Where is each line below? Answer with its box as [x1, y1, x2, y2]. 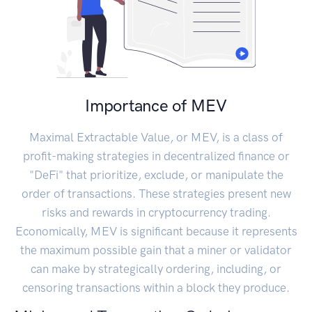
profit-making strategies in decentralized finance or [22, 149, 290, 164]
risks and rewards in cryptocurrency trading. [41, 205, 271, 220]
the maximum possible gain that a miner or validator [20, 243, 292, 258]
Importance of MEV [85, 95, 227, 116]
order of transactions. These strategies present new [21, 187, 291, 201]
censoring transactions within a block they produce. [22, 281, 290, 295]
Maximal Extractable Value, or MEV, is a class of [29, 130, 283, 145]
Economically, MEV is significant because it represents [15, 224, 297, 239]
